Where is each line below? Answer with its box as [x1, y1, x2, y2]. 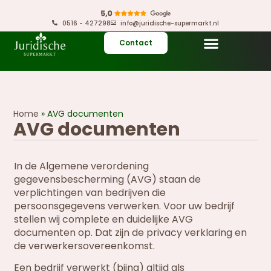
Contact [119, 38, 152, 48]
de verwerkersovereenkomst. [14, 238, 155, 253]
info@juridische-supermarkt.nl [120, 18, 219, 28]
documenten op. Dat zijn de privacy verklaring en [14, 225, 247, 240]
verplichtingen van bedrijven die [14, 185, 166, 200]
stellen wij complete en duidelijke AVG [14, 212, 194, 226]
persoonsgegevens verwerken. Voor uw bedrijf [14, 198, 235, 213]
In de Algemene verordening [14, 158, 149, 173]
